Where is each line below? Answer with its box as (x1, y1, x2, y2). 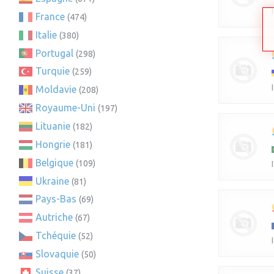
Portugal (35, 47, 73, 59)
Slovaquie (35, 248, 79, 259)
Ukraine (35, 175, 69, 187)
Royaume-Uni (35, 102, 95, 114)
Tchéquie (35, 230, 76, 242)
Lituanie (35, 120, 70, 131)
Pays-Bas (35, 193, 76, 205)
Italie (35, 29, 57, 40)
